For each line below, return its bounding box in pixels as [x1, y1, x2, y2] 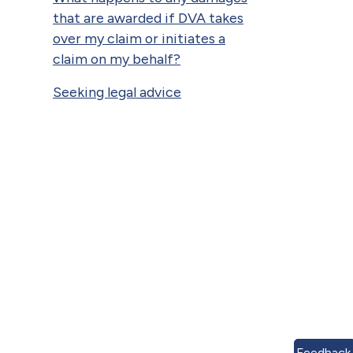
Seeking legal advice [53, 83, 181, 100]
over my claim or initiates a [53, 29, 225, 46]
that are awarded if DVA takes [53, 9, 243, 26]
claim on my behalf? [53, 50, 180, 67]
